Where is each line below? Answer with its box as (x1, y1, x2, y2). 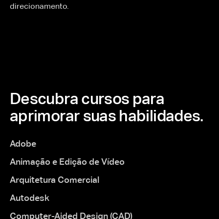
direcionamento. (10, 1, 69, 11)
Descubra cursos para (10, 90, 165, 108)
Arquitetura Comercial (10, 175, 99, 185)
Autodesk (10, 193, 49, 203)
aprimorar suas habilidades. (10, 107, 203, 125)
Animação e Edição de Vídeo (10, 156, 125, 167)
